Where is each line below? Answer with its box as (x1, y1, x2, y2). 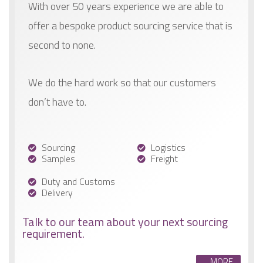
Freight (150, 151, 178, 166)
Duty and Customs (41, 174, 115, 188)
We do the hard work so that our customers (28, 75, 216, 91)
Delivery (41, 185, 73, 200)
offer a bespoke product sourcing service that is (28, 17, 232, 33)
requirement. (22, 224, 85, 242)
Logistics (150, 140, 186, 154)
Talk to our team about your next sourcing (22, 212, 228, 231)
